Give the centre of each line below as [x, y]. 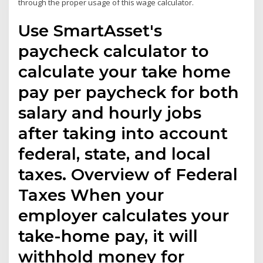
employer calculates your [124, 216]
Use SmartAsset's [90, 31]
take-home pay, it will [108, 236]
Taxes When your [91, 195]
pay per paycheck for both [129, 92]
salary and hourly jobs [110, 113]
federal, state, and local [115, 154]
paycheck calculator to [114, 51]
